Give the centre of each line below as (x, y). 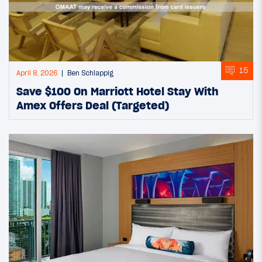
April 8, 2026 (37, 73)
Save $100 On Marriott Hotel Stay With (117, 91)
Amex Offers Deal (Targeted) (93, 105)
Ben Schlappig (90, 73)
